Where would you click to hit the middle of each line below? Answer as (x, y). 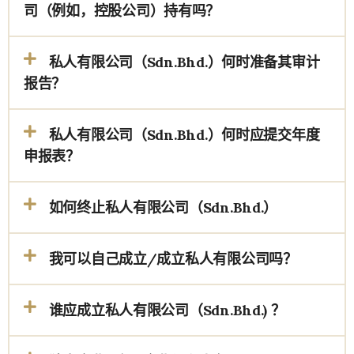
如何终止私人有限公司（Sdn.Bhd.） (163, 207)
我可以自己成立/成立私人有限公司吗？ (173, 259)
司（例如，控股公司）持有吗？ (122, 11)
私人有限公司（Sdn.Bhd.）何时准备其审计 (184, 62)
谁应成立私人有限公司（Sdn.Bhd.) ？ (167, 310)
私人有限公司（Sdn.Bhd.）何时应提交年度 (184, 135)
